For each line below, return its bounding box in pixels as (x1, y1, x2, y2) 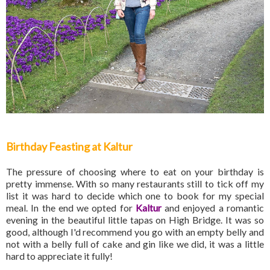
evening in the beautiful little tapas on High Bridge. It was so (6, 213, 264, 225)
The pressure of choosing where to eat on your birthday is (6, 165, 264, 177)
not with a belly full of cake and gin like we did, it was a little (6, 237, 264, 250)
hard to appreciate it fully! (6, 250, 113, 262)
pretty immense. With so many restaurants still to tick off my (6, 177, 264, 189)
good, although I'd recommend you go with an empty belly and (6, 225, 264, 237)
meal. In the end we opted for (6, 201, 136, 213)
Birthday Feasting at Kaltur (6, 139, 133, 153)
